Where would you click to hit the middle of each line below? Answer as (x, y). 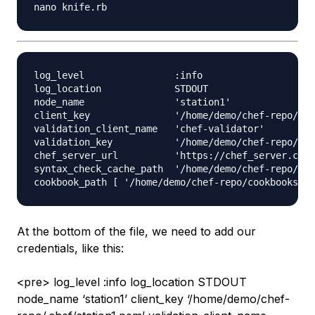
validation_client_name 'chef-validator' (149, 129)
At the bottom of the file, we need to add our (136, 232)
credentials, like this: (70, 249)
